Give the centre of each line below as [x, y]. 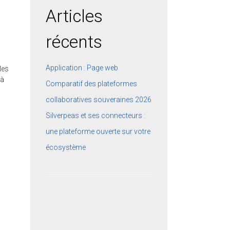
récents [74, 42]
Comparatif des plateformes [92, 84]
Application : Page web [82, 68]
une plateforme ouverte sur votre [98, 132]
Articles [74, 16]
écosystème [66, 148]
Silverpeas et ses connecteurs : [96, 116]
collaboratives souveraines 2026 [99, 100]
